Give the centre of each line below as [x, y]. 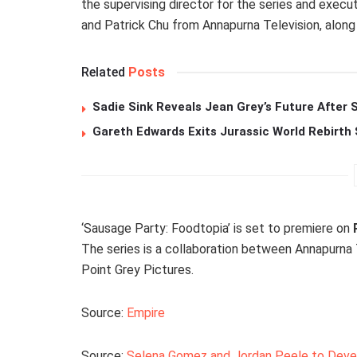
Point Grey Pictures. [137, 270]
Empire [146, 313]
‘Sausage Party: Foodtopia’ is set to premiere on [217, 229]
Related [103, 73]
